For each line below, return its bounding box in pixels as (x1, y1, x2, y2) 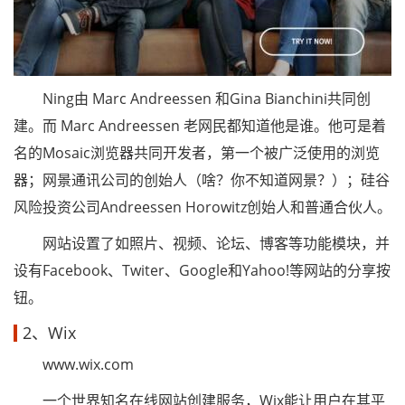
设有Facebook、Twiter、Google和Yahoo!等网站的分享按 (14, 260, 391, 280)
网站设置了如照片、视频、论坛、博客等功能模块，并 (14, 233, 390, 253)
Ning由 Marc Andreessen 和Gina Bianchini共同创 (14, 89, 371, 108)
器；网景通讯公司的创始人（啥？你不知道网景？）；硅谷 (14, 170, 390, 190)
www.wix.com (14, 354, 134, 374)
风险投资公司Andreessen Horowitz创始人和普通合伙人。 (14, 197, 391, 217)
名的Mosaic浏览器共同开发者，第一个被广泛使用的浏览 (14, 143, 380, 163)
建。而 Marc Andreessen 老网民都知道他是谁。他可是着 (14, 116, 386, 136)
